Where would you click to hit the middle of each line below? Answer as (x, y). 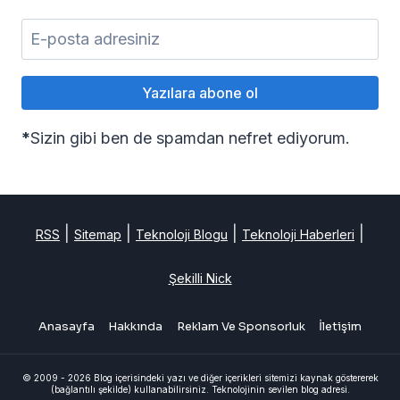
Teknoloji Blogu (182, 234)
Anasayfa (66, 327)
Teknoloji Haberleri (298, 234)
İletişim (341, 327)
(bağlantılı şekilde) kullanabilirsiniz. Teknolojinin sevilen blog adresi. (200, 390)
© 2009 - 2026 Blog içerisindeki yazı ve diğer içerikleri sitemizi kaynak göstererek (200, 378)
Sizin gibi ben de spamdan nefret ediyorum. (190, 137)
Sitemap (98, 234)
